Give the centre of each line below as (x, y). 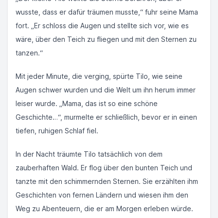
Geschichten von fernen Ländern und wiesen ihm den (102, 195)
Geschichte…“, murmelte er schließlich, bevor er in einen (106, 117)
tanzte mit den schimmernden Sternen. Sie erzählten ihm (107, 181)
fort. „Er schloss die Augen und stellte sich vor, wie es (102, 26)
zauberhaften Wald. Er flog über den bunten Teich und (104, 168)
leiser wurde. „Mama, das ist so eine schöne (87, 103)
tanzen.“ (29, 53)
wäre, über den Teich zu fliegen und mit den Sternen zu (106, 39)
